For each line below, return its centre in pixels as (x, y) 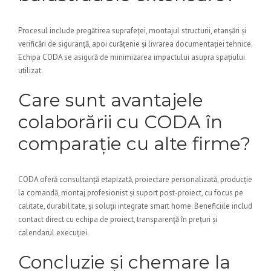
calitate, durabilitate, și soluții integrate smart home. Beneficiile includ (135, 206)
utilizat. (31, 70)
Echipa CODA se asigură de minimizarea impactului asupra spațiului (132, 57)
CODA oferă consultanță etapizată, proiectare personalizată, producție (135, 179)
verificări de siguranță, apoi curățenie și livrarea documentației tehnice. (135, 44)
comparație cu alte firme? (134, 144)
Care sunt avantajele (111, 100)
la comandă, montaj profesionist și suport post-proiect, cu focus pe (131, 193)
